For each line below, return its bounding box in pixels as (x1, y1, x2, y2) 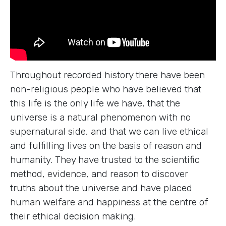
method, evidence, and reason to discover (10, 168, 188, 180)
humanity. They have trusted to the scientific (10, 154, 200, 166)
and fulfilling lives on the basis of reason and (10, 140, 202, 152)
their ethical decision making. (10, 210, 136, 222)
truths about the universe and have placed (10, 182, 192, 194)
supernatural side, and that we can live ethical (10, 126, 208, 138)
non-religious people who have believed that (10, 83, 201, 95)
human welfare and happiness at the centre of (10, 196, 208, 208)
